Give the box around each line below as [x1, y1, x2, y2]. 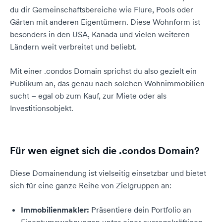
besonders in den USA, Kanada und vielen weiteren [10, 29, 190, 39]
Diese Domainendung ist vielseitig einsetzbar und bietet [10, 168, 206, 178]
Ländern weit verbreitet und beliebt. [10, 42, 137, 52]
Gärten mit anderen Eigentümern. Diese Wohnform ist [10, 17, 200, 27]
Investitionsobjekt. [10, 103, 73, 113]
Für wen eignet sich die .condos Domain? [10, 144, 200, 157]
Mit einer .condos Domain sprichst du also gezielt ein [10, 66, 197, 76]
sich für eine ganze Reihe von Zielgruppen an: [10, 180, 171, 190]
